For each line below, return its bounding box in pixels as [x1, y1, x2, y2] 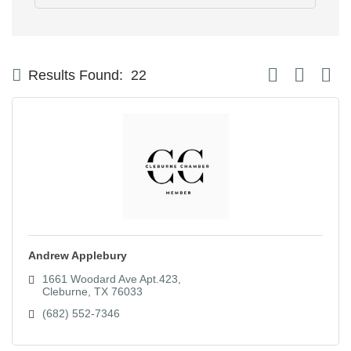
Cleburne [42, 284, 88, 298]
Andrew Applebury [28, 248, 127, 262]
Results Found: [28, 67, 123, 83]
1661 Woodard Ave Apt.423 [42, 272, 178, 285]
